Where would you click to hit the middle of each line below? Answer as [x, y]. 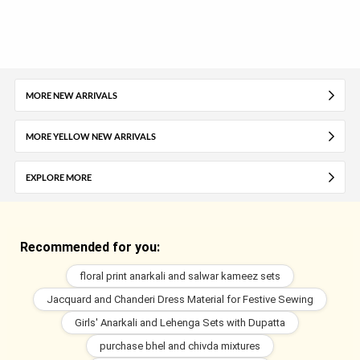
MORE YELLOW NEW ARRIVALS [90, 136]
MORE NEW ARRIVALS [71, 95]
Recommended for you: [90, 247]
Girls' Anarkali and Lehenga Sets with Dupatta [180, 322]
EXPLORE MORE [58, 177]
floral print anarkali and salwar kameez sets [180, 276]
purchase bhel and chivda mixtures [180, 346]
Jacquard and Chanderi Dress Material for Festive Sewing [180, 299]
